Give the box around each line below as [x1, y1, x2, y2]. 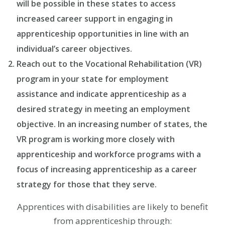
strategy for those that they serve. [17, 179, 157, 190]
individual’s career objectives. [17, 43, 132, 54]
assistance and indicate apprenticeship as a [17, 88, 186, 99]
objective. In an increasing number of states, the [17, 119, 207, 130]
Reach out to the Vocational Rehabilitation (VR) [17, 58, 202, 69]
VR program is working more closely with [17, 134, 175, 145]
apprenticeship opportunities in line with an [17, 28, 189, 39]
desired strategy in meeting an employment [17, 103, 190, 115]
